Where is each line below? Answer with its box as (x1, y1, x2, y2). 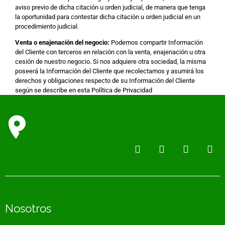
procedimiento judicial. (15, 23, 79, 30)
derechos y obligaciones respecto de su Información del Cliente (15, 77, 195, 84)
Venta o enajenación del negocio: (15, 39, 109, 46)
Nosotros (5, 202, 51, 215)
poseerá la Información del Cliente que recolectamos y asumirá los (15, 67, 204, 75)
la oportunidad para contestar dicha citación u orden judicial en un (15, 13, 200, 21)
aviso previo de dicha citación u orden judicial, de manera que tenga (15, 4, 205, 11)
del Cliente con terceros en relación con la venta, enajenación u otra (15, 48, 205, 56)
